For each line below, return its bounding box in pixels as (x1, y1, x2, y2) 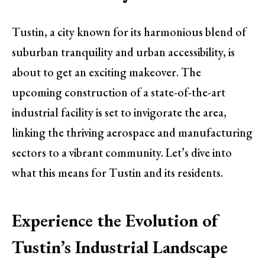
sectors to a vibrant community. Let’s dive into (12, 145, 232, 161)
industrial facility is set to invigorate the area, (12, 105, 227, 121)
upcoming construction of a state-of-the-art (12, 85, 225, 101)
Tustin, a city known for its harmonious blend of (12, 24, 246, 40)
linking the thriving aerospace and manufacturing (12, 125, 253, 141)
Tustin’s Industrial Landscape (12, 235, 228, 258)
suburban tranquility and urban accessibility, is (12, 44, 235, 60)
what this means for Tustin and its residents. (12, 165, 223, 181)
